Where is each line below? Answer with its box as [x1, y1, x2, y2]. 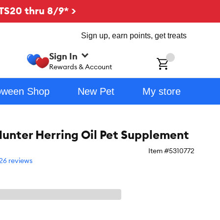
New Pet [77, 86, 114, 97]
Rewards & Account [49, 62, 112, 71]
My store [142, 86, 181, 97]
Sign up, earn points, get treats [81, 31, 187, 40]
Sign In [49, 50, 78, 62]
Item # [148, 146, 169, 155]
